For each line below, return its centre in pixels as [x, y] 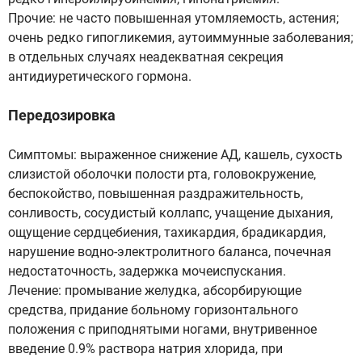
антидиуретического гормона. [100, 76]
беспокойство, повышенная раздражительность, [156, 194]
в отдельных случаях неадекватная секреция [146, 57]
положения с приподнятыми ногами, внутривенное [162, 329]
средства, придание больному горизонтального [153, 310]
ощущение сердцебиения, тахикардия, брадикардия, [167, 232]
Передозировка [62, 115]
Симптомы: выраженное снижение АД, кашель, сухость [175, 155]
